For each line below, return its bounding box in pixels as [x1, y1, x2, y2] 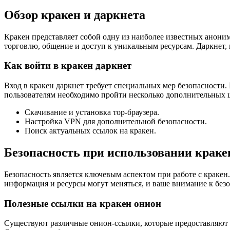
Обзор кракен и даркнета [4, 8, 145, 22]
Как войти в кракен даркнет [4, 60, 131, 71]
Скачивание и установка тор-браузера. [25, 108, 159, 117]
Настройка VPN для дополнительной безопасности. [25, 117, 207, 126]
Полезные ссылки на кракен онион [4, 198, 161, 209]
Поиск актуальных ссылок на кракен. [25, 126, 156, 136]
